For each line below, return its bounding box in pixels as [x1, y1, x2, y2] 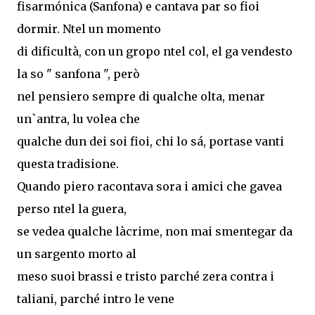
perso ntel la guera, [17, 201, 127, 216]
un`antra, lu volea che [17, 111, 140, 126]
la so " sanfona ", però [17, 66, 140, 81]
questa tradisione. [17, 156, 119, 171]
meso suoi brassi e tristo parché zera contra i [17, 269, 274, 283]
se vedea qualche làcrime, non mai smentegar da [17, 224, 292, 238]
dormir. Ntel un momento [17, 21, 161, 36]
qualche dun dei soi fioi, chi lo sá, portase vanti [17, 134, 284, 148]
